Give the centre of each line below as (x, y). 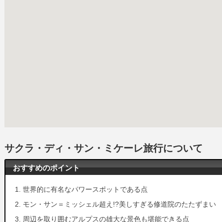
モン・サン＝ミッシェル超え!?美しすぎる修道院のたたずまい (119, 204)
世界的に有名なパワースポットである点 (85, 190)
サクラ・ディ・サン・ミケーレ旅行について (104, 148)
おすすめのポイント (47, 167)
